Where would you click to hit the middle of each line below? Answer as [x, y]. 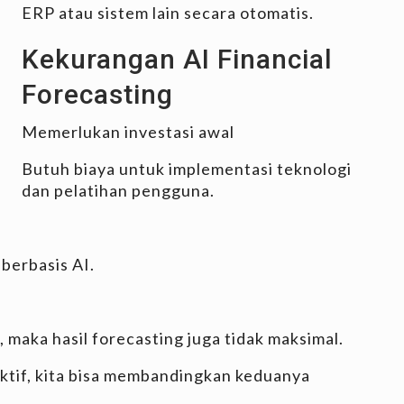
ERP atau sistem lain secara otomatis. [168, 12]
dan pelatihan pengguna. [118, 190]
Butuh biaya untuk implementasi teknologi [187, 168]
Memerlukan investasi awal [128, 131]
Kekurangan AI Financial [177, 59]
